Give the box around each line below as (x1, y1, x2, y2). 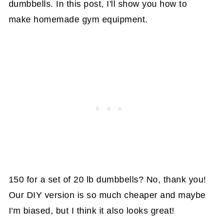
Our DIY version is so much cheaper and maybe (8, 190, 206, 200)
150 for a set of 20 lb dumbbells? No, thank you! (8, 174, 206, 184)
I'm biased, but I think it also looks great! (8, 205, 175, 216)
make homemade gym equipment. (8, 14, 148, 24)
